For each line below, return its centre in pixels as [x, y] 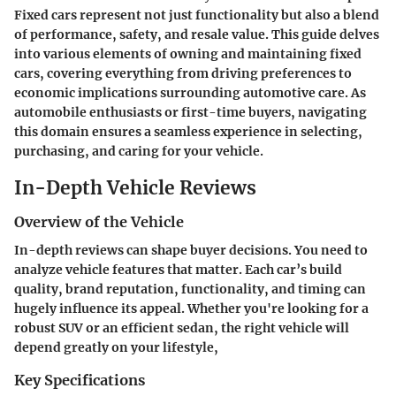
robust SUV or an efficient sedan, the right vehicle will [182, 328]
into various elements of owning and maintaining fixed [188, 53]
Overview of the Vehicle [99, 222]
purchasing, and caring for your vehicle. [139, 151]
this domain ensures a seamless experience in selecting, [188, 131]
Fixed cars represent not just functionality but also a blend [197, 15]
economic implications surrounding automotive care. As [190, 92]
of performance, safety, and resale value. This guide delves [197, 34]
